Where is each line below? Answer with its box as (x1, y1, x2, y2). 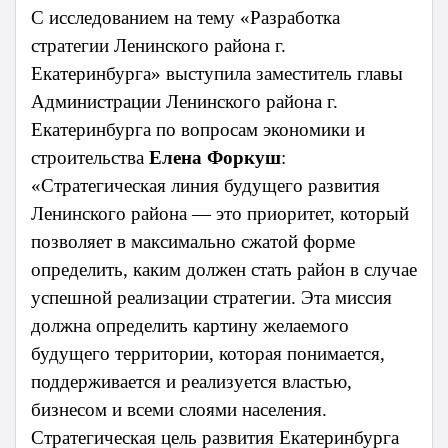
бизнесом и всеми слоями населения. (31, 399, 327, 421)
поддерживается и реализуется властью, (31, 371, 352, 393)
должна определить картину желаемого (31, 315, 349, 337)
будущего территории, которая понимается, (31, 343, 385, 365)
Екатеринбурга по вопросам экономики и (31, 119, 365, 141)
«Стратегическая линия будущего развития (31, 175, 380, 197)
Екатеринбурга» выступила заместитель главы (31, 63, 403, 85)
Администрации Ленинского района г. (31, 91, 338, 113)
